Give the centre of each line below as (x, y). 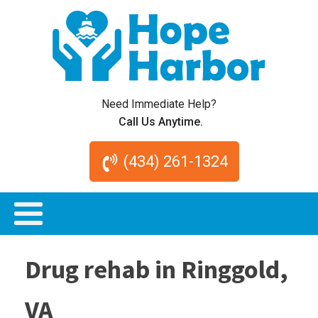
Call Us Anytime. (161, 121)
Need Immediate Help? (159, 104)
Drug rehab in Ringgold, (157, 269)
